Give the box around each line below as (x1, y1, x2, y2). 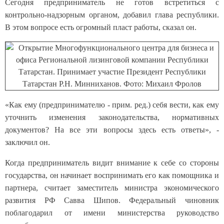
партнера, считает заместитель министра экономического (5, 183, 219, 192)
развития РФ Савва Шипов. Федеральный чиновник (5, 196, 219, 204)
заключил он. (5, 138, 50, 146)
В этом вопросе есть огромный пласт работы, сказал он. (5, 23, 196, 31)
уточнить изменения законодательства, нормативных (5, 113, 219, 121)
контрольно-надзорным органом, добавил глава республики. (5, 10, 219, 19)
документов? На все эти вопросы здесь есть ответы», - (5, 125, 219, 134)
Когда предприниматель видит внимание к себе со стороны (5, 158, 219, 167)
